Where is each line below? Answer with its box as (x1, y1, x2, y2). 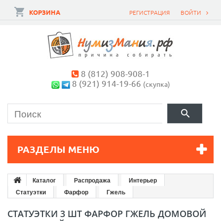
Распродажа (74, 176, 110, 184)
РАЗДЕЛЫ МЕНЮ (17, 143, 100, 155)
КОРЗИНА (29, 8, 60, 16)
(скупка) (143, 79, 170, 88)
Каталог (33, 176, 56, 184)
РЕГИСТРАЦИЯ (129, 8, 170, 16)
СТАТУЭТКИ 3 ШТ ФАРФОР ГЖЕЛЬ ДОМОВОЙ (7, 208, 206, 220)
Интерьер (129, 176, 157, 184)
